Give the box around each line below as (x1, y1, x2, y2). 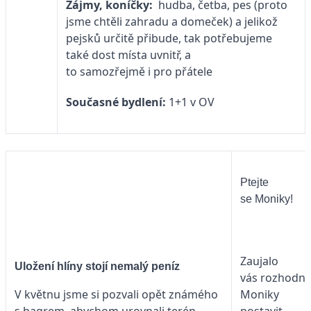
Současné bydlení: (66, 94, 166, 110)
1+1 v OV (166, 94, 215, 110)
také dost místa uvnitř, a (66, 47, 191, 63)
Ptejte (240, 176, 269, 189)
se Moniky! (240, 193, 293, 205)
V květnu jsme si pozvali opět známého (15, 286, 218, 302)
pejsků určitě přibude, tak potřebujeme (66, 31, 272, 47)
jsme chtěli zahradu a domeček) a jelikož (66, 14, 278, 30)
